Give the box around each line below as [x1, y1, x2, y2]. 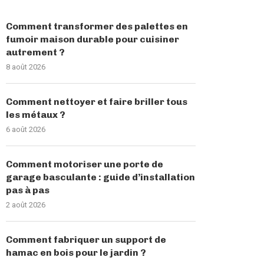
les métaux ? [6, 109, 66, 121]
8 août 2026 [6, 62, 46, 72]
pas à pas [6, 184, 50, 196]
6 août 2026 [6, 125, 46, 134]
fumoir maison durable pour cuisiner [6, 34, 180, 45]
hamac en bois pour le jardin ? [6, 247, 147, 259]
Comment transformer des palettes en [6, 21, 189, 32]
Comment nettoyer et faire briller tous [6, 96, 188, 108]
